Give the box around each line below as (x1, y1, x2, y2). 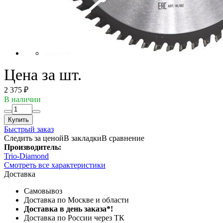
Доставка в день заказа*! (24, 204, 113, 213)
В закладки (64, 133, 102, 142)
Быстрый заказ (4, 124, 54, 133)
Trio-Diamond (4, 151, 49, 160)
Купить (8, 115, 29, 123)
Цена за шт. (4, 65, 82, 84)
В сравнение (102, 133, 144, 142)
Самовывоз (24, 186, 62, 195)
